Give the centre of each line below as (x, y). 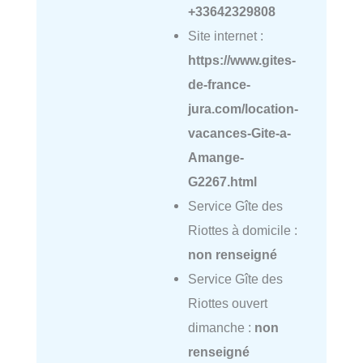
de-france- (219, 85)
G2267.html (222, 182)
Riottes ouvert (227, 303)
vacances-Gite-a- (239, 133)
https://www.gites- (241, 60)
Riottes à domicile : (242, 231)
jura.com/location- (243, 109)
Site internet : (225, 36)
